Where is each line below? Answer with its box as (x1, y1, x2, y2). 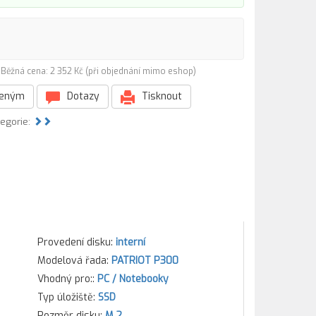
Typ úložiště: (37, 291, 98, 304)
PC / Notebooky (97, 272, 169, 286)
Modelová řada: (37, 254, 111, 267)
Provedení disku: (37, 236, 116, 249)
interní (115, 236, 145, 249)
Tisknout (139, 90, 182, 103)
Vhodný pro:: (37, 272, 97, 286)
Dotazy (64, 90, 99, 103)
